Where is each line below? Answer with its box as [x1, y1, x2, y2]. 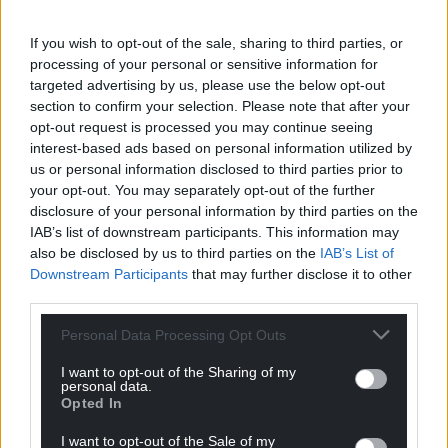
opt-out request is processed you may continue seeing [30, 119, 373, 135]
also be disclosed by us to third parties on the [30, 245, 320, 261]
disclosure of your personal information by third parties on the [30, 203, 418, 219]
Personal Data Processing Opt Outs [61, 326, 286, 343]
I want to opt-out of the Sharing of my [61, 364, 296, 380]
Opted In [61, 395, 123, 411]
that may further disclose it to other [188, 266, 412, 282]
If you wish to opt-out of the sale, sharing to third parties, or [30, 35, 403, 51]
